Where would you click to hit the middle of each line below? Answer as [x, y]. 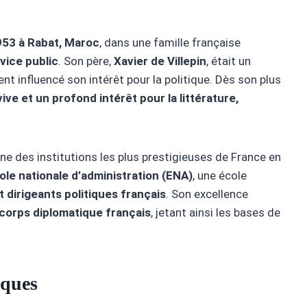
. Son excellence [207, 194]
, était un [229, 61]
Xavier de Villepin [160, 61]
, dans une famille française [170, 43]
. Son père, [86, 61]
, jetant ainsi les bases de [216, 213]
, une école [220, 176]
